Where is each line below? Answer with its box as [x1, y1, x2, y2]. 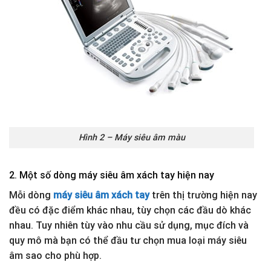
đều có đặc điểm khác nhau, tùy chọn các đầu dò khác [9, 204, 251, 216]
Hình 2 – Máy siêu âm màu [78, 132, 185, 143]
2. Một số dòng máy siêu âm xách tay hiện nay [9, 169, 214, 181]
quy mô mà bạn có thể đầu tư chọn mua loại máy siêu [9, 234, 247, 246]
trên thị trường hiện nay [149, 189, 257, 201]
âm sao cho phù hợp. [9, 249, 102, 261]
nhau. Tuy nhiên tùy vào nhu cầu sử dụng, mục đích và [9, 219, 249, 231]
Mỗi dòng [9, 189, 53, 201]
